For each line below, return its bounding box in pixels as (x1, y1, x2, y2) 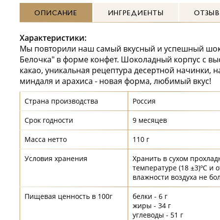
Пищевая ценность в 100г (25, 192, 112, 201)
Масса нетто (25, 135, 67, 144)
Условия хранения (25, 154, 87, 163)
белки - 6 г (133, 192, 167, 201)
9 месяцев (133, 115, 167, 125)
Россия (133, 96, 156, 106)
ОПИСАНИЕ (34, 9, 78, 17)
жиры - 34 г (133, 201, 171, 210)
